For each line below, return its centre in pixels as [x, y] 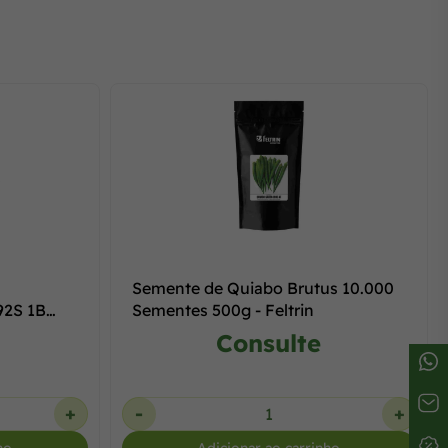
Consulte [269, 343]
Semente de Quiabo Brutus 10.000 [262, 288]
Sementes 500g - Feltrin [222, 310]
